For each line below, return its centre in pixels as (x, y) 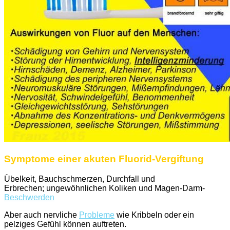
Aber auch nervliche (42, 215)
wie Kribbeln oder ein (154, 215)
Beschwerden (29, 198)
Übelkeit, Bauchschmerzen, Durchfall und (80, 179)
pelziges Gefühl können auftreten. (65, 224)
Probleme (97, 215)
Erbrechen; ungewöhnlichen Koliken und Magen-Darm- (104, 188)
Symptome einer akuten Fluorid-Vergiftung (104, 159)
